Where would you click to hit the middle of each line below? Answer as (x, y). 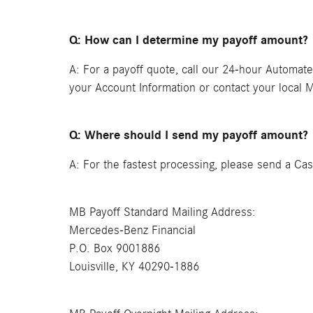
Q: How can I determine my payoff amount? (189, 40)
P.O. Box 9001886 (115, 248)
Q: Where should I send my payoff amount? (189, 135)
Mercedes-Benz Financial (132, 230)
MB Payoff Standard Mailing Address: (162, 212)
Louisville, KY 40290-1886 (134, 267)
